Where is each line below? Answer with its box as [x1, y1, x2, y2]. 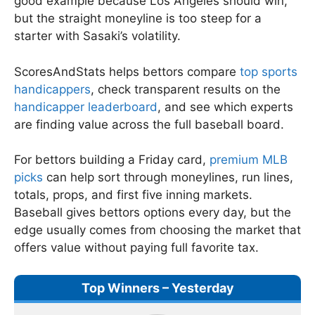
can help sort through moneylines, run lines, [43, 170, 293, 185]
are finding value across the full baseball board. [14, 117, 284, 131]
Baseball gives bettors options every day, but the [14, 205, 291, 220]
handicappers [14, 82, 91, 96]
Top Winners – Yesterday [81, 280, 234, 295]
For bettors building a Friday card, [14, 153, 210, 167]
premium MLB [210, 153, 288, 167]
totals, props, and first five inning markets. [14, 188, 252, 202]
